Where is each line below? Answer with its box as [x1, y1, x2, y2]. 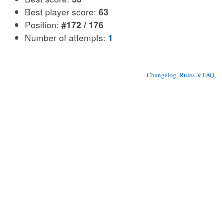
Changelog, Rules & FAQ [147, 70, 214, 79]
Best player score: [25, 5, 99, 18]
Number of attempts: [25, 31, 108, 44]
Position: [25, 18, 61, 31]
